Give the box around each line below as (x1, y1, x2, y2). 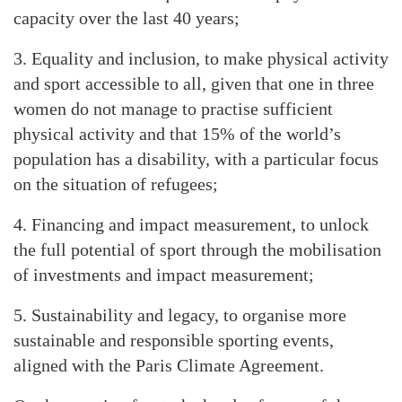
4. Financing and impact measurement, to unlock (13, 214, 369, 234)
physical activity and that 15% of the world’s (13, 124, 341, 144)
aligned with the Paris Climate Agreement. (13, 355, 324, 375)
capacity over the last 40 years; (13, 8, 240, 28)
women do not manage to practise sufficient (13, 99, 333, 118)
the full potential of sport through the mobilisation (13, 240, 381, 259)
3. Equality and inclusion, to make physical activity (13, 48, 389, 68)
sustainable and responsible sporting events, (13, 330, 334, 350)
